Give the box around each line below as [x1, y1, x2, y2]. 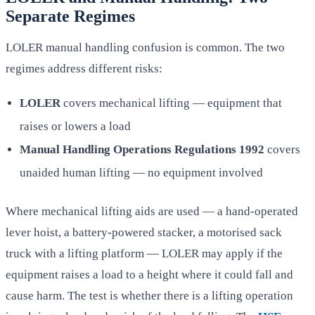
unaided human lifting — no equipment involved [20, 166, 263, 180]
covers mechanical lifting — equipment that [60, 96, 282, 110]
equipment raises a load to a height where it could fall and [6, 268, 293, 282]
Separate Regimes [6, 6, 135, 25]
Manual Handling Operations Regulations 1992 [20, 143, 264, 157]
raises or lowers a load [20, 120, 131, 134]
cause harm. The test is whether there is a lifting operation [6, 289, 293, 303]
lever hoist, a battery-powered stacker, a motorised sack [6, 226, 282, 240]
